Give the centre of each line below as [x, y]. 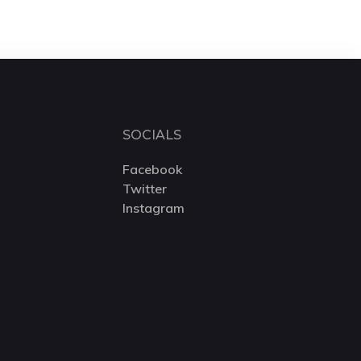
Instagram [154, 208]
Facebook [152, 169]
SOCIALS [152, 135]
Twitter [145, 189]
